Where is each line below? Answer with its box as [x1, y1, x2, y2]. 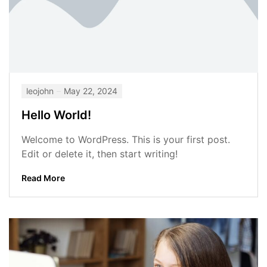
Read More [21, 172, 65, 183]
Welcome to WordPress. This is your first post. [21, 133, 230, 145]
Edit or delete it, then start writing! [21, 147, 178, 160]
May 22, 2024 [64, 85, 117, 96]
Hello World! [21, 107, 91, 122]
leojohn [26, 85, 54, 96]
